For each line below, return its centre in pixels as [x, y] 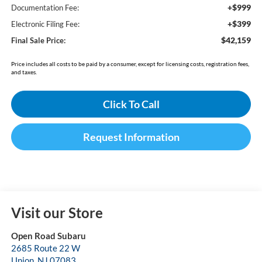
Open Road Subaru [48, 236]
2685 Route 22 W [45, 248]
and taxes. [24, 72]
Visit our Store [57, 213]
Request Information [131, 137]
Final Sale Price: [38, 41]
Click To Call [131, 104]
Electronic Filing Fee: [45, 24]
